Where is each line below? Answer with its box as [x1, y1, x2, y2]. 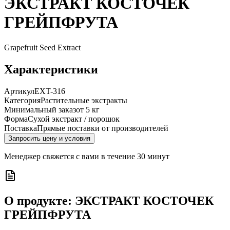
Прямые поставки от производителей [37, 123, 168, 132]
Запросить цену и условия [8, 134, 90, 142]
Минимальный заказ [4, 105, 76, 114]
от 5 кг [76, 105, 100, 114]
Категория [4, 95, 41, 105]
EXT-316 [34, 86, 65, 95]
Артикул [4, 86, 34, 95]
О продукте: [4, 194, 75, 207]
